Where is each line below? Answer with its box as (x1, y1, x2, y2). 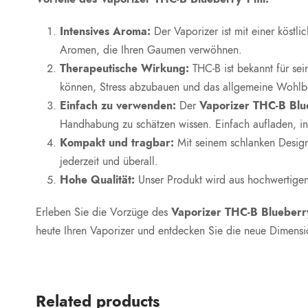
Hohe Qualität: (60, 173, 135, 188)
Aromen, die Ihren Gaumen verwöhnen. (60, 43, 242, 58)
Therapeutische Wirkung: (60, 61, 189, 77)
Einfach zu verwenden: (60, 98, 176, 114)
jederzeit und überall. (60, 154, 158, 170)
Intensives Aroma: (60, 24, 151, 40)
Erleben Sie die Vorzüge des (36, 205, 171, 221)
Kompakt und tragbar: (60, 135, 174, 151)
